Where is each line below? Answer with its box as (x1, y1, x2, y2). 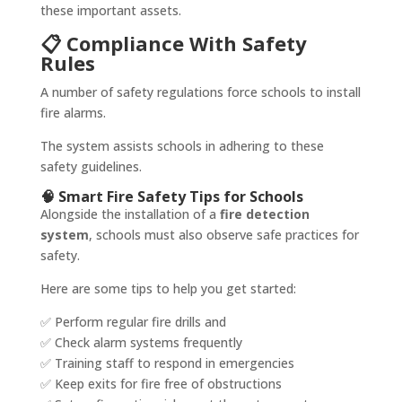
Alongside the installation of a (39, 205, 220, 223)
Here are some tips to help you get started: (39, 280, 296, 298)
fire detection (219, 205, 310, 223)
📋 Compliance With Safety (39, 30, 307, 57)
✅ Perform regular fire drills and (39, 313, 226, 331)
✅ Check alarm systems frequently (39, 334, 242, 352)
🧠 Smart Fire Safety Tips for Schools (39, 187, 303, 207)
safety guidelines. (39, 158, 142, 176)
